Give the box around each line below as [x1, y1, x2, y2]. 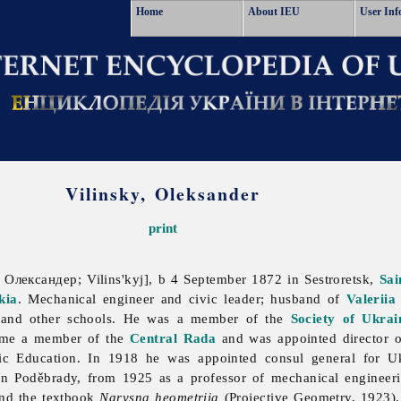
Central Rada [130, 330, 217, 346]
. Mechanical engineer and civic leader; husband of [17, 291, 346, 307]
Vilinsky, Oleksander [65, 181, 261, 207]
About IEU [248, 5, 300, 18]
